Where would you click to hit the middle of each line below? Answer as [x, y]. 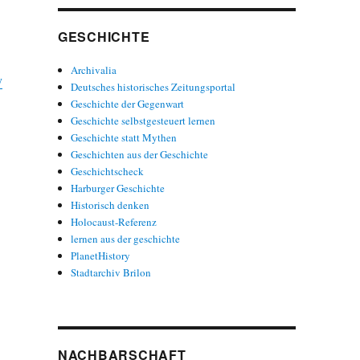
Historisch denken [110, 205]
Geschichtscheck [108, 171]
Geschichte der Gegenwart [128, 103]
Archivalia [94, 70]
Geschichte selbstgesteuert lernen [143, 120]
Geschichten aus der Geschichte [140, 154]
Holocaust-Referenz [114, 221]
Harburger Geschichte [118, 188]
